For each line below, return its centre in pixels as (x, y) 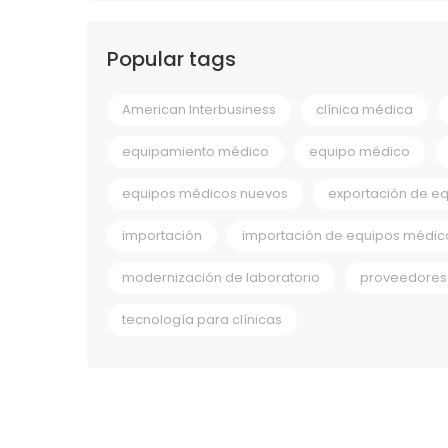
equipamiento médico (195, 151)
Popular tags (171, 58)
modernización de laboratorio (221, 277)
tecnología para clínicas (202, 319)
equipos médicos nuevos (205, 193)
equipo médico (359, 151)
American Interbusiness (199, 109)
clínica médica (364, 109)
